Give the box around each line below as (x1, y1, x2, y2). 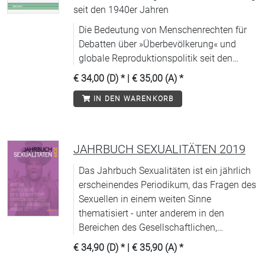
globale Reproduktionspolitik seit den (79, 53, 232, 64)
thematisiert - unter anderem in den (79, 208, 224, 219)
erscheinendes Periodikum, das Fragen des (79, 179, 256, 190)
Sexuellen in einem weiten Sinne (79, 193, 211, 205)
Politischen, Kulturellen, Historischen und (79, 236, 248, 247)
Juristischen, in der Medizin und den (79, 250, 228, 261)
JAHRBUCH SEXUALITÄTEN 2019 (73, 142, 245, 156)
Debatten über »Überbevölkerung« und (79, 38, 236, 50)
